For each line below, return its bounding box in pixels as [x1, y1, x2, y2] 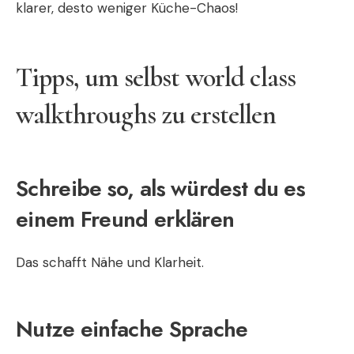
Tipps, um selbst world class [16, 62, 296, 95]
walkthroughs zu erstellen [16, 99, 276, 132]
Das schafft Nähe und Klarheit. [16, 254, 204, 272]
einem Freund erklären [16, 203, 235, 236]
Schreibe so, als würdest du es [16, 172, 305, 205]
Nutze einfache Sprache [16, 313, 248, 346]
